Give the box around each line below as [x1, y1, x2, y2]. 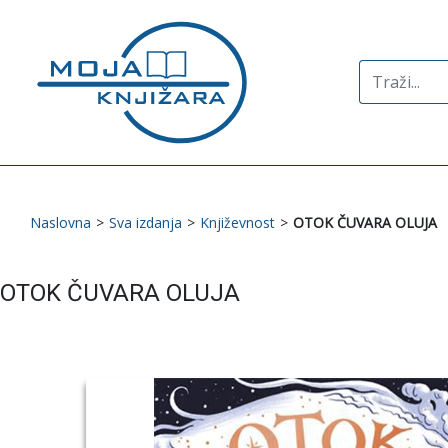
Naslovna [30, 212, 91, 232]
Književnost [200, 212, 275, 232]
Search [357, 60, 409, 83]
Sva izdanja [109, 212, 182, 232]
